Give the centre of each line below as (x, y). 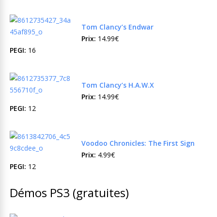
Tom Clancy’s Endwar (117, 27)
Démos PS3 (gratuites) (69, 193)
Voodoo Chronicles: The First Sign (138, 143)
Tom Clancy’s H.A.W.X (118, 85)
